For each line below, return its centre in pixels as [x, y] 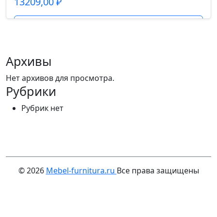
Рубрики [31, 91]
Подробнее [108, 25]
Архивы [29, 61]
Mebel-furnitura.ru [81, 170]
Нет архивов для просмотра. [60, 78]
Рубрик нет [42, 108]
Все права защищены [158, 170]
